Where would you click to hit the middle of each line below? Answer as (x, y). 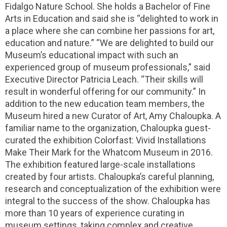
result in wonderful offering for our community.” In (105, 91)
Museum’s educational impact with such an (92, 55)
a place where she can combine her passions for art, (110, 31)
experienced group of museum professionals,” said (108, 67)
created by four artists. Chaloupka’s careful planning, (109, 177)
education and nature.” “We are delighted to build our (109, 43)
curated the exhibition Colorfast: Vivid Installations (106, 140)
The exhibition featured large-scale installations (100, 164)
